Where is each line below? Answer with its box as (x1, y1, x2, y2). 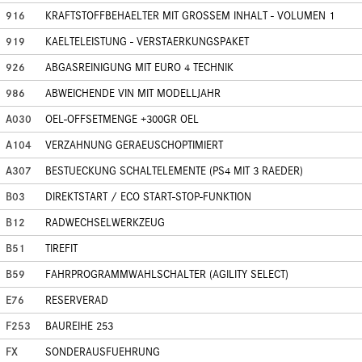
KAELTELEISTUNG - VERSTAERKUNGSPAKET (45, 35, 249, 48)
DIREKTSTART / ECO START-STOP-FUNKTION (45, 190, 251, 204)
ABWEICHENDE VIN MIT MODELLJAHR (45, 86, 221, 100)
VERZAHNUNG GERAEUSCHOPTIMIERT (45, 138, 223, 152)
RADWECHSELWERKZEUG (45, 216, 165, 229)
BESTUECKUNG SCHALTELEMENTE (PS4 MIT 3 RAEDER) (45, 164, 303, 178)
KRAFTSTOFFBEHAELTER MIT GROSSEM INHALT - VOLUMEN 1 (45, 9, 335, 23)
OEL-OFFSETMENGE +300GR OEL (45, 112, 199, 126)
